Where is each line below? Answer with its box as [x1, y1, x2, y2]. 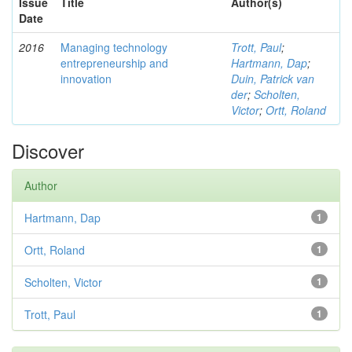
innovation [60, 71, 112, 86]
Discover [12, 137, 84, 164]
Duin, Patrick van [231, 71, 314, 86]
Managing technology [60, 39, 167, 55]
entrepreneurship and [60, 55, 168, 71]
